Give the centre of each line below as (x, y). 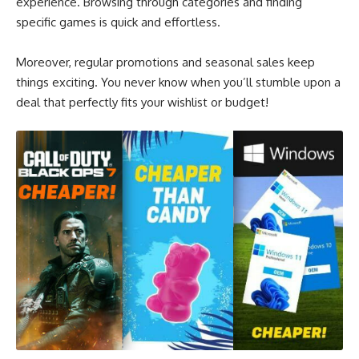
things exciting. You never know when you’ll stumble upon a (178, 83)
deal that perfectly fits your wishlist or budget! (142, 103)
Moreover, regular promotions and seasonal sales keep (165, 63)
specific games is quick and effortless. (118, 22)
